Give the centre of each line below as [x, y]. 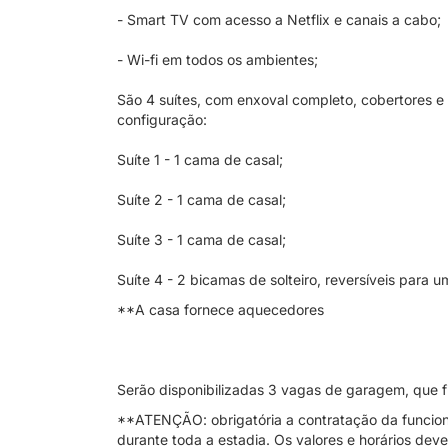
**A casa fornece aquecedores [220, 309]
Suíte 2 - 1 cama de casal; [201, 199]
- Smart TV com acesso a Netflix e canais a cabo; [279, 19]
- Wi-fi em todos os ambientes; [217, 59]
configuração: [162, 119]
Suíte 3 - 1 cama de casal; [201, 239]
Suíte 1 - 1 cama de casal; [200, 159]
